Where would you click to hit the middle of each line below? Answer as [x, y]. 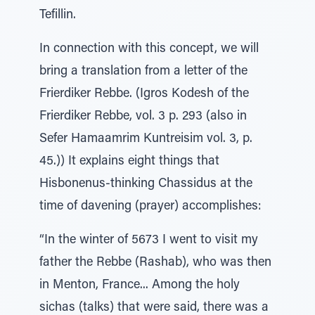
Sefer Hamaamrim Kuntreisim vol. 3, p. [146, 139]
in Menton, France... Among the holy [140, 285]
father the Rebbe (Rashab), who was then [155, 263]
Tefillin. [58, 15]
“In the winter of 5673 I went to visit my [149, 240]
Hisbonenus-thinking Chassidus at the [146, 184]
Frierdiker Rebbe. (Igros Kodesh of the [144, 94]
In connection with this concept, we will [149, 49]
